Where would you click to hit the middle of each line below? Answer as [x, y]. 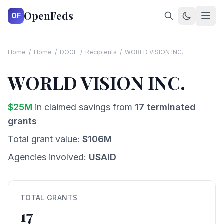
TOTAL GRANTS [49, 198]
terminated [170, 107]
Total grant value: [45, 139]
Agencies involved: [48, 157]
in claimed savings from [82, 107]
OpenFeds [49, 16]
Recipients [101, 52]
